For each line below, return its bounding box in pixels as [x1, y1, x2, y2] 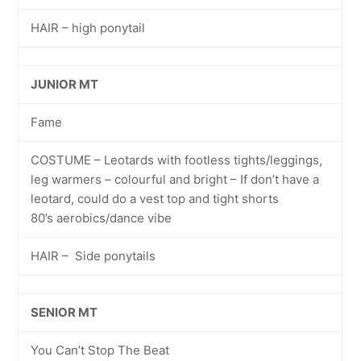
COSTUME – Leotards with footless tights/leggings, [31, 152, 323, 168]
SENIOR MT [31, 305, 98, 320]
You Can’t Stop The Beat [31, 342, 170, 358]
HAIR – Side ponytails [31, 248, 156, 263]
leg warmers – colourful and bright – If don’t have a [31, 172, 320, 187]
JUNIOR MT [31, 77, 99, 92]
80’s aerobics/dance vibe [31, 210, 172, 226]
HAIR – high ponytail [31, 20, 146, 35]
